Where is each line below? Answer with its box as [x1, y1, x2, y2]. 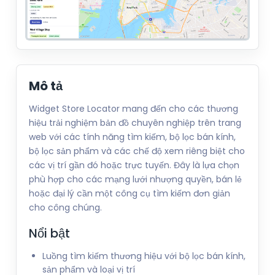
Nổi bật [29, 225, 70, 242]
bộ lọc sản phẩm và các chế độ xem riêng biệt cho [29, 145, 245, 158]
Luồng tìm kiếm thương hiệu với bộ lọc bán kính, [42, 250, 246, 263]
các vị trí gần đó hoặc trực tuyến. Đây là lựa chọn [29, 159, 239, 172]
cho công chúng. [29, 201, 102, 214]
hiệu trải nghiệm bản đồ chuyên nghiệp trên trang [29, 117, 241, 130]
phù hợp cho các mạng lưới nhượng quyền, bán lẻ [29, 173, 242, 186]
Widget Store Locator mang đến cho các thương [29, 103, 238, 115]
